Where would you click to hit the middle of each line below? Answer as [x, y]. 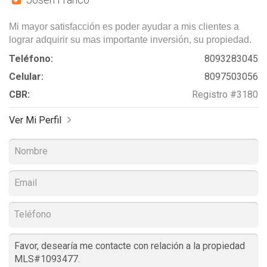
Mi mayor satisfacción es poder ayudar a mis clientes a [124, 27]
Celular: [26, 77]
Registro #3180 [225, 95]
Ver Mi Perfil [35, 120]
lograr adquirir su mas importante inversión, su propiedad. [130, 40]
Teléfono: [31, 59]
